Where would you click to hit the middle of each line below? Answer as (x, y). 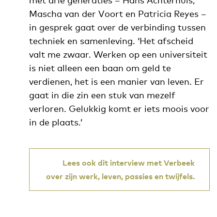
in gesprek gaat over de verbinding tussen (117, 27)
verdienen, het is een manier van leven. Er (116, 81)
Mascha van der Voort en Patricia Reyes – (117, 13)
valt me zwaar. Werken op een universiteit (118, 54)
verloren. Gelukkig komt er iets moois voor (119, 108)
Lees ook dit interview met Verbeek (129, 163)
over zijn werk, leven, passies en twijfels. (120, 176)
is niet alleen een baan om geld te (100, 68)
